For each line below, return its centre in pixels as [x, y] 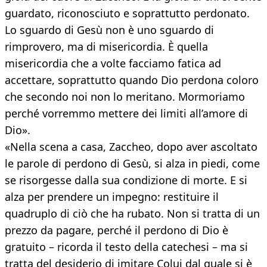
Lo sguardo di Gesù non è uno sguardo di [109, 30]
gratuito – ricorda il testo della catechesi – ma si [126, 247]
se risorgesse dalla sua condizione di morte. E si [126, 180]
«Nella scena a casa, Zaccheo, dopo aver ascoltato [131, 147]
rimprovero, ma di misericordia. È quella [106, 47]
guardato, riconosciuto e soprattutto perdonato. [127, 13]
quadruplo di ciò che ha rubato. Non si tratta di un [132, 214]
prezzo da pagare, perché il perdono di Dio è [117, 230]
